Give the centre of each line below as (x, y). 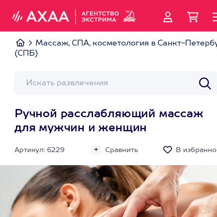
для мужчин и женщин (81, 128)
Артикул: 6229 (39, 150)
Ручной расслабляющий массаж (109, 114)
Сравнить (122, 150)
